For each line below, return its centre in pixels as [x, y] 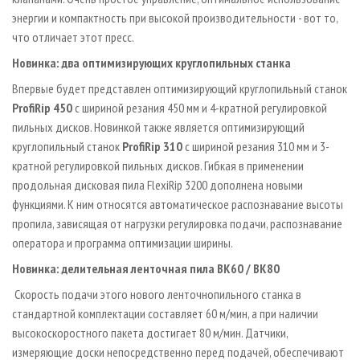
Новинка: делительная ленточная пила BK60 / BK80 [146, 268]
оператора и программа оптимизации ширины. [123, 242]
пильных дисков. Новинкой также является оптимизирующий [158, 127]
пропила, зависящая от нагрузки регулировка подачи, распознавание [177, 223]
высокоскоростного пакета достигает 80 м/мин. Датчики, [150, 332]
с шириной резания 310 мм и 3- [256, 146]
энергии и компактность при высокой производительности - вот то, [175, 17]
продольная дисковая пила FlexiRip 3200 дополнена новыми [157, 184]
